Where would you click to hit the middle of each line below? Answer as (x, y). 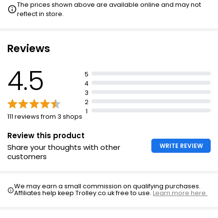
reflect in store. (41, 14)
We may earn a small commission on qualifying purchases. (108, 186)
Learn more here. (180, 193)
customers (27, 156)
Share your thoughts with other (64, 147)
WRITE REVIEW (181, 146)
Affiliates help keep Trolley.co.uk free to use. (84, 193)
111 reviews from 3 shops (45, 117)
